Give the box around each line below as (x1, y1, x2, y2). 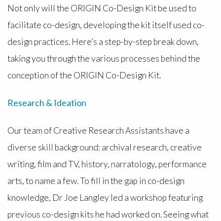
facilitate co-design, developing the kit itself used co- (7, 19, 205, 30)
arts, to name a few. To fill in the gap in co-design (7, 175, 184, 186)
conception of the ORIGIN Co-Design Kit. (7, 70, 164, 80)
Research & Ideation (7, 97, 86, 109)
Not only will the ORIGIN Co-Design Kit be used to (7, 2, 196, 13)
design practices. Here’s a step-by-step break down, (7, 36, 199, 47)
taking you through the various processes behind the (7, 53, 200, 64)
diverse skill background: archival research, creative (7, 142, 202, 152)
